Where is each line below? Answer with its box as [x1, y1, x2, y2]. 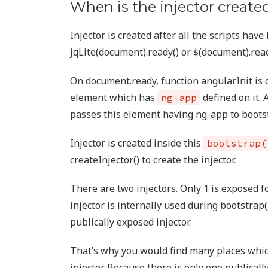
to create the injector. [139, 153, 236, 166]
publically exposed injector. [70, 215, 191, 229]
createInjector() [70, 153, 139, 166]
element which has [70, 91, 157, 104]
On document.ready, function [70, 74, 201, 87]
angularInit [201, 74, 252, 87]
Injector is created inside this [70, 136, 203, 150]
